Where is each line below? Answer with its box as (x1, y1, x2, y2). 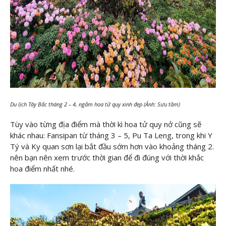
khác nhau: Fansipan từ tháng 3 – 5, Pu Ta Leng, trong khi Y (10, 130, 212, 141)
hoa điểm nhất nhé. (10, 163, 75, 174)
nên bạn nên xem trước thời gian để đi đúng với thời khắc (10, 152, 204, 163)
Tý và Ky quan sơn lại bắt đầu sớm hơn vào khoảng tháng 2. (10, 141, 214, 152)
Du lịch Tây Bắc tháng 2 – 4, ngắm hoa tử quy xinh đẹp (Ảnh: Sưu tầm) (10, 100, 180, 108)
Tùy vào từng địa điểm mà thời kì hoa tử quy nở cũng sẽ (10, 119, 201, 130)
